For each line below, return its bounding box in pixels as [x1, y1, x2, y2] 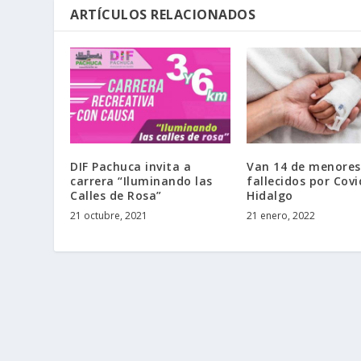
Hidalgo [247, 188, 293, 204]
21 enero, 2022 [247, 209, 315, 223]
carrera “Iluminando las [70, 173, 213, 189]
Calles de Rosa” [70, 188, 162, 204]
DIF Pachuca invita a [70, 159, 192, 175]
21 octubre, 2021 [70, 209, 148, 223]
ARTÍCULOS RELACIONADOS [70, 5, 256, 23]
